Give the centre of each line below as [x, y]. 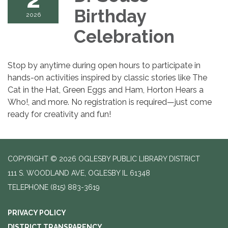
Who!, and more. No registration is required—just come [110, 102]
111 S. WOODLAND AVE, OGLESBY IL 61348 [79, 173]
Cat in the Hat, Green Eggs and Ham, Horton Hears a [106, 90]
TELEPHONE [28, 188]
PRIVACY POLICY [37, 213]
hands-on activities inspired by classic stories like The [107, 78]
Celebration [126, 37]
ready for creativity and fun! [59, 115]
